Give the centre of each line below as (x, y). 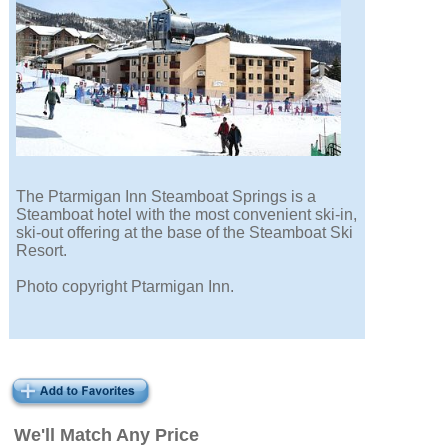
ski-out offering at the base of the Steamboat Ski (185, 233)
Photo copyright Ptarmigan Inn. (125, 287)
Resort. (42, 251)
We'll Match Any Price (107, 435)
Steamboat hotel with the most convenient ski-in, (187, 215)
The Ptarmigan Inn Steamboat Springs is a (166, 197)
